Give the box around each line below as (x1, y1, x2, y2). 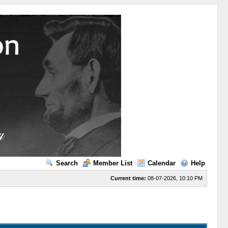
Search (55, 159, 78, 167)
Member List (93, 159, 132, 167)
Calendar (147, 159, 176, 167)
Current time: (110, 175, 146, 181)
